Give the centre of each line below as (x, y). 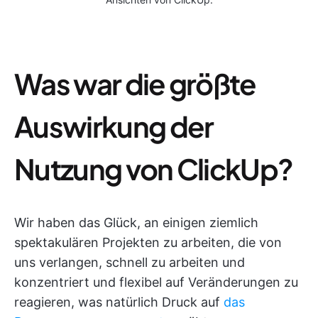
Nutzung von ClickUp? (154, 168)
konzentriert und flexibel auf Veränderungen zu (156, 282)
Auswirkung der (114, 126)
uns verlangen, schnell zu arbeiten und (130, 262)
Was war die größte (135, 83)
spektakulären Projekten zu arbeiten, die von (148, 242)
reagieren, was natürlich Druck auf (119, 302)
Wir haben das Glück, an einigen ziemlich (136, 222)
